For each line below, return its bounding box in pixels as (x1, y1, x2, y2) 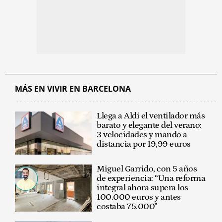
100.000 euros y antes (97, 192, 181, 203)
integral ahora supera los (97, 183, 188, 193)
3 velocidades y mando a (97, 129, 187, 140)
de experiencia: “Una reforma (97, 173, 206, 184)
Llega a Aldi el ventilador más (97, 111, 205, 121)
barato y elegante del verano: (97, 120, 202, 130)
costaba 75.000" (97, 202, 157, 212)
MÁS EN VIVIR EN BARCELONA (15, 83, 131, 94)
